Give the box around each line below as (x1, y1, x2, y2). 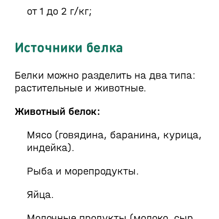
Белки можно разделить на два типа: (15, 69, 196, 82)
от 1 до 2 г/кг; (27, 5, 92, 18)
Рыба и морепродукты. (27, 165, 139, 177)
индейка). (27, 141, 75, 154)
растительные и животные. (15, 82, 147, 94)
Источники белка (15, 38, 123, 56)
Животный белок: (15, 105, 100, 118)
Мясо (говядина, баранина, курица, (27, 129, 202, 141)
